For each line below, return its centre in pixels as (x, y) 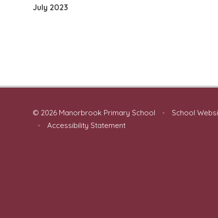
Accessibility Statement (86, 126)
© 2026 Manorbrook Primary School (95, 113)
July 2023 (51, 8)
